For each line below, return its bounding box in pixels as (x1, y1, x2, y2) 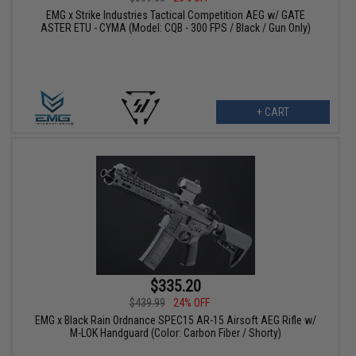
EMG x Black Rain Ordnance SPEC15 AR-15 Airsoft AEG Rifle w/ (34, 313, 316, 327)
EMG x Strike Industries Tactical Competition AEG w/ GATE (45, 8, 305, 21)
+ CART (256, 105, 289, 118)
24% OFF (172, 296, 210, 309)
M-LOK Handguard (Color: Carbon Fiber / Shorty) (69, 326, 281, 339)
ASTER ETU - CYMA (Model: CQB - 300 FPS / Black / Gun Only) (40, 21, 311, 34)
